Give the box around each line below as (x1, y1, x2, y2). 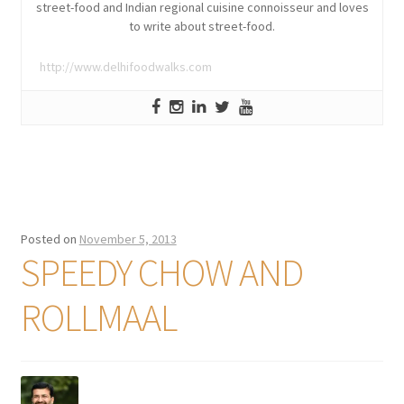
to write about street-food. (129, 18, 275, 35)
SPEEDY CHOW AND (20, 248, 303, 296)
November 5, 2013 (78, 230, 177, 247)
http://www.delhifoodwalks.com (39, 59, 212, 76)
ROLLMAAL (20, 293, 177, 341)
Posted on (20, 230, 79, 247)
